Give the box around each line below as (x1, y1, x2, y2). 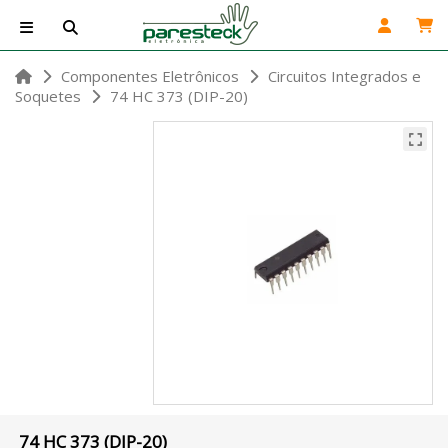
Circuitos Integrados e (268, 66, 421, 86)
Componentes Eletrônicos (61, 66, 239, 86)
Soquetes (15, 86, 81, 106)
